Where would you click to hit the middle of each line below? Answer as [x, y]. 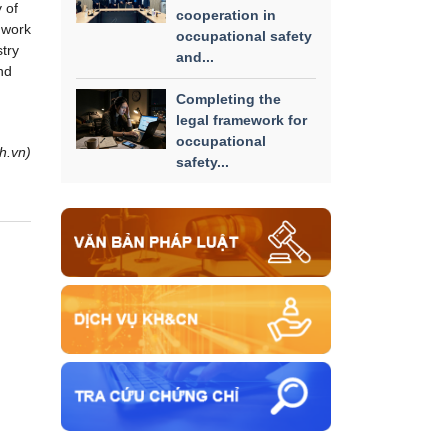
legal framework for [241, 119]
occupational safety [244, 35]
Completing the [228, 98]
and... [195, 56]
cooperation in [226, 14]
